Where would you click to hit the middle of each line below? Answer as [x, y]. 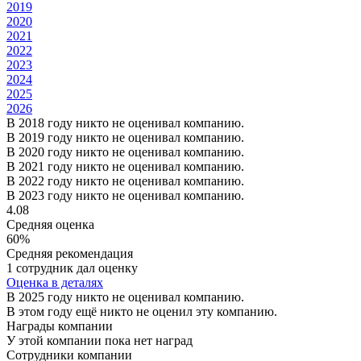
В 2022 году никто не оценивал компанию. [125, 180]
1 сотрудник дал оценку [72, 268]
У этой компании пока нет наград [100, 340]
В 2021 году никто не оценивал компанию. [125, 166]
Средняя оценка [50, 224]
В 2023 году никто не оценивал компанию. [125, 195]
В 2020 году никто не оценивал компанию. [125, 151]
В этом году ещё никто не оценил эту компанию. [142, 311]
